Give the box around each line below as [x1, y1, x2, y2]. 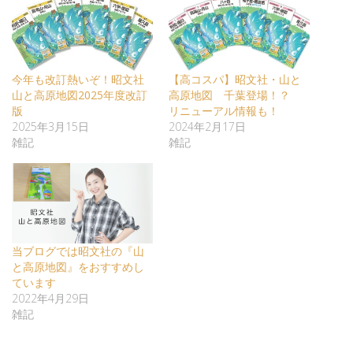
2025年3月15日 [12, 118, 89, 134]
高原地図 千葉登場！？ [169, 87, 301, 102]
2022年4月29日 [12, 291, 89, 307]
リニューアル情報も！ [169, 102, 279, 118]
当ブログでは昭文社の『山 [12, 243, 144, 259]
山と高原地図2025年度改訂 [12, 87, 147, 102]
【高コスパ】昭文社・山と [169, 71, 301, 87]
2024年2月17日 [169, 118, 246, 134]
